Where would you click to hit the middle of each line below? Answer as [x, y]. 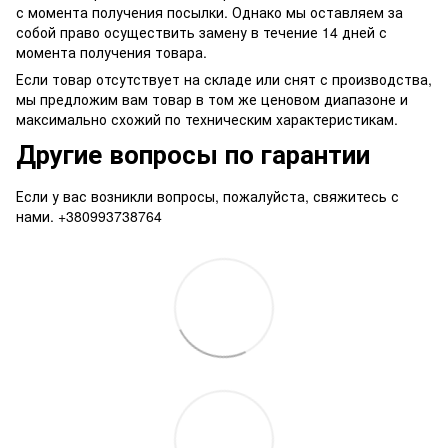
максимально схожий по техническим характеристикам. [207, 119]
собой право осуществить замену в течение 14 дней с [201, 32]
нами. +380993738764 [89, 216]
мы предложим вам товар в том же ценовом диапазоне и [212, 99]
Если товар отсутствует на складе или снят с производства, [224, 79]
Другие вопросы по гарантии [193, 154]
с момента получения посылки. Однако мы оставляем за [209, 12]
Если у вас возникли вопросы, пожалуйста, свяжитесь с [207, 196]
